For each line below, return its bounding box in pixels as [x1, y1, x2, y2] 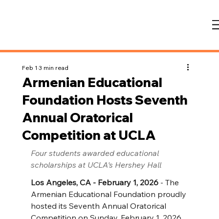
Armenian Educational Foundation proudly [30, 189, 188, 199]
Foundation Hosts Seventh [22, 92, 188, 108]
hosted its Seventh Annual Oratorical [30, 201, 168, 211]
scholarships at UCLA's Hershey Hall [30, 160, 161, 170]
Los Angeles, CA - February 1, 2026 [30, 177, 158, 187]
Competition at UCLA [22, 127, 156, 143]
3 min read [38, 64, 68, 71]
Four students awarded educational [30, 148, 161, 158]
